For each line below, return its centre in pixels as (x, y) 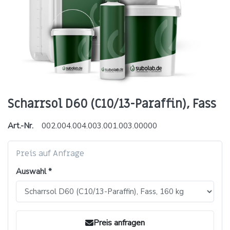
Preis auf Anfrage (50, 153)
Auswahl (31, 171)
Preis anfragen (119, 223)
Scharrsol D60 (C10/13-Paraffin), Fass (112, 104)
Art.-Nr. (21, 126)
